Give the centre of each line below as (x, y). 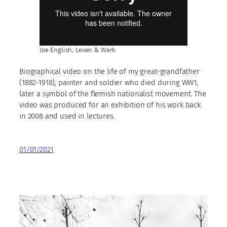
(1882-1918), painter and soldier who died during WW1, (109, 83)
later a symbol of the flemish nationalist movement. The (113, 94)
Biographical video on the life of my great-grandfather (109, 72)
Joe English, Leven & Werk (78, 50)
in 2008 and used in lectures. (67, 116)
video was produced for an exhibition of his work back (110, 105)
